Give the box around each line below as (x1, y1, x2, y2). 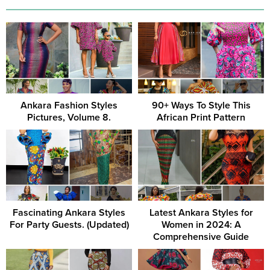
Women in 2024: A (161, 218, 241, 231)
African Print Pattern (157, 111, 245, 124)
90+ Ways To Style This (151, 99, 251, 112)
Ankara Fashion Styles (20, 99, 118, 112)
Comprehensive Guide (153, 230, 249, 243)
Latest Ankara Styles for (149, 206, 253, 219)
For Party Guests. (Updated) (9, 218, 129, 231)
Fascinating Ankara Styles (13, 206, 125, 219)
